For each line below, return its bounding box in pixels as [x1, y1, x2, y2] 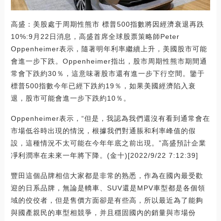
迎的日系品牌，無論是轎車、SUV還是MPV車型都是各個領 [10, 184, 205, 192]
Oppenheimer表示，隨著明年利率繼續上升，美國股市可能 [10, 45, 207, 53]
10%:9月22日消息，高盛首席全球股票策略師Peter [10, 33, 180, 41]
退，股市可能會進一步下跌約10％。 [10, 94, 131, 103]
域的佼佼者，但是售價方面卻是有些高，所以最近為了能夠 [10, 196, 203, 205]
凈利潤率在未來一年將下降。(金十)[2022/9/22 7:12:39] [10, 151, 198, 160]
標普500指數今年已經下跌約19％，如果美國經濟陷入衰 [10, 82, 196, 90]
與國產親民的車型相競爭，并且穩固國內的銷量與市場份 [10, 209, 196, 217]
